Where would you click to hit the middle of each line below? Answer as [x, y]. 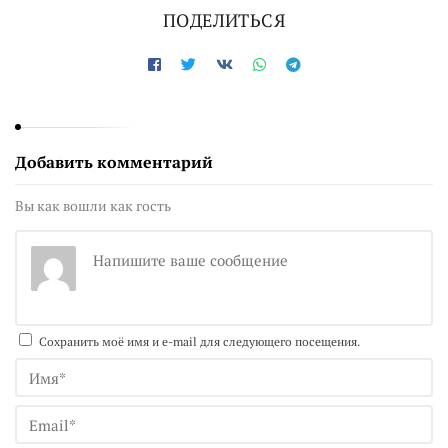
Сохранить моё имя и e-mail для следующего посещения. [199, 342]
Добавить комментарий [114, 162]
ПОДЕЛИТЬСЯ [224, 20]
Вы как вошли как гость [93, 206]
